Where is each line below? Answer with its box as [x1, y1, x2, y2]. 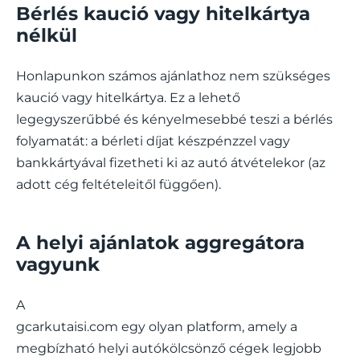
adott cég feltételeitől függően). [16, 176, 221, 192]
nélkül [16, 23, 77, 47]
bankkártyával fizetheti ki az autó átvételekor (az [16, 154, 325, 170]
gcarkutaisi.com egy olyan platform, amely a [16, 318, 297, 334]
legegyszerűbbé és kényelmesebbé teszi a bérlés [16, 111, 333, 127]
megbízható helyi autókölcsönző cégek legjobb [16, 340, 321, 356]
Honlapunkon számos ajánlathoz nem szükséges [16, 67, 330, 84]
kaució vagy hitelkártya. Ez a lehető [16, 89, 240, 105]
